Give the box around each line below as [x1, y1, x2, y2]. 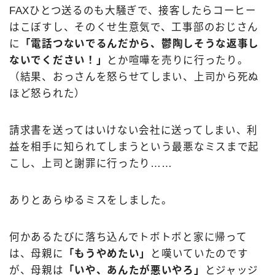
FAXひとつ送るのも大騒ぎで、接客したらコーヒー [9, 5, 257, 17]
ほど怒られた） [9, 88, 85, 99]
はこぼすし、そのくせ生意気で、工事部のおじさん [9, 21, 259, 33]
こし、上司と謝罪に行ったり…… [9, 158, 172, 169]
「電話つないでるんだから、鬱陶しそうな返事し [20, 38, 260, 50]
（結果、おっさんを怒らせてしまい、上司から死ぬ [9, 71, 260, 83]
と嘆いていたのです [150, 248, 249, 260]
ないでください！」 [9, 55, 107, 66]
